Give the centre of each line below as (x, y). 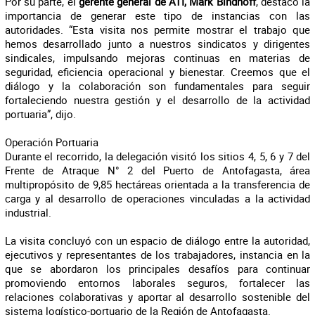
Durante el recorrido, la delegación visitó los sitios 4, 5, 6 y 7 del (157, 156)
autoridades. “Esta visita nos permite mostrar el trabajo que (157, 30)
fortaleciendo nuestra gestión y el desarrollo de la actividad (157, 100)
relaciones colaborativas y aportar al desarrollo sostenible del (157, 297)
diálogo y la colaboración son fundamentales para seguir (157, 86)
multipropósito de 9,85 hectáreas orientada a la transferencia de (157, 184)
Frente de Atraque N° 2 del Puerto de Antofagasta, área (157, 170)
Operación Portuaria (51, 142)
